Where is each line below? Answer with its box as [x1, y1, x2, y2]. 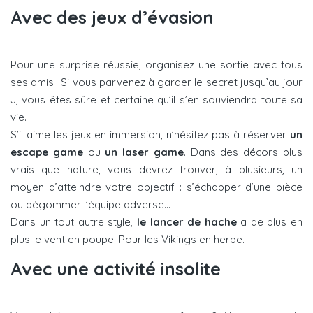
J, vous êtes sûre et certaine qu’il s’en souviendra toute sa [10, 92, 303, 106]
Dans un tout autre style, [10, 214, 137, 228]
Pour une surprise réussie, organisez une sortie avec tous [10, 57, 303, 71]
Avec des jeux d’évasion [10, 6, 214, 28]
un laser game [105, 145, 184, 159]
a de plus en [236, 214, 303, 228]
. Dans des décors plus [183, 145, 303, 159]
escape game [10, 145, 83, 159]
